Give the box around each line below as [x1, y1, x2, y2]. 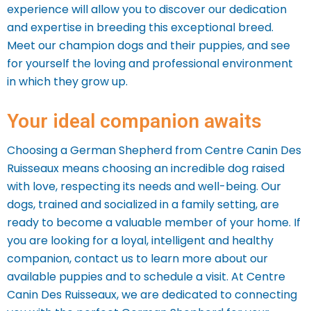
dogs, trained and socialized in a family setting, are [7, 196, 279, 212]
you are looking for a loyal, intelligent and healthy [7, 233, 274, 249]
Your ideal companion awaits [7, 110, 262, 133]
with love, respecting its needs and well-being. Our [7, 178, 281, 194]
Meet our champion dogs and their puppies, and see [7, 37, 290, 53]
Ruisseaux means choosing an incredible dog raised [7, 160, 285, 176]
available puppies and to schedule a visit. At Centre [7, 269, 285, 285]
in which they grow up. [7, 74, 128, 90]
